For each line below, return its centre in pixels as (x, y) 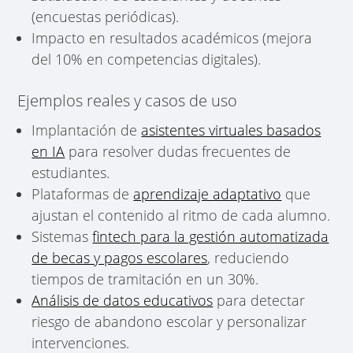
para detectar (259, 300)
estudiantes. (71, 172)
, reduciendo (249, 257)
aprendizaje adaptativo (208, 193)
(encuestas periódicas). (106, 16)
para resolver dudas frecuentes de (178, 151)
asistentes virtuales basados (231, 130)
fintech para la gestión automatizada (211, 236)
